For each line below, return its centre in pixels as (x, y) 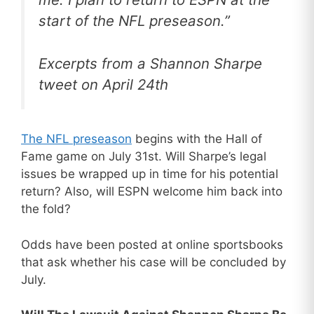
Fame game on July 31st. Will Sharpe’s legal (144, 157)
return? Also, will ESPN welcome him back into (152, 192)
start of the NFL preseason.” (134, 21)
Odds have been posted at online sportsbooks (152, 244)
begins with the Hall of (197, 139)
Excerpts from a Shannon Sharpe (150, 63)
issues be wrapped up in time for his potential (150, 174)
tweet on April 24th (103, 84)
